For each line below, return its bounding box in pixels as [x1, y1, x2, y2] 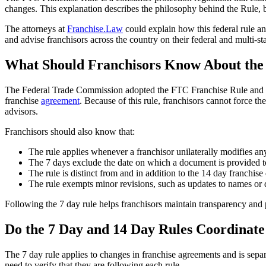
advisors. [5, 106, 38, 117]
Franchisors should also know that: [5, 126, 135, 137]
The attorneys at [5, 24, 67, 34]
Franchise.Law [67, 24, 123, 34]
